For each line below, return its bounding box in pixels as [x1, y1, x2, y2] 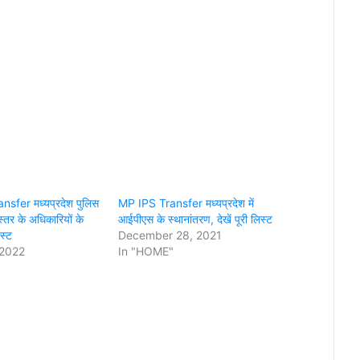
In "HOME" [118, 244, 174, 258]
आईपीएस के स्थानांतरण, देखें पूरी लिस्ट [118, 212, 272, 226]
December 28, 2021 [118, 228, 222, 242]
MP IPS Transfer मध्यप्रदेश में [118, 196, 254, 210]
